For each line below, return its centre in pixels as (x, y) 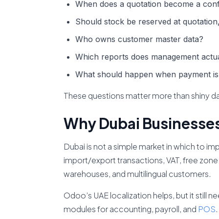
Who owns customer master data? (139, 39)
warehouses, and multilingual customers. (137, 174)
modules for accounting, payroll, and (131, 209)
